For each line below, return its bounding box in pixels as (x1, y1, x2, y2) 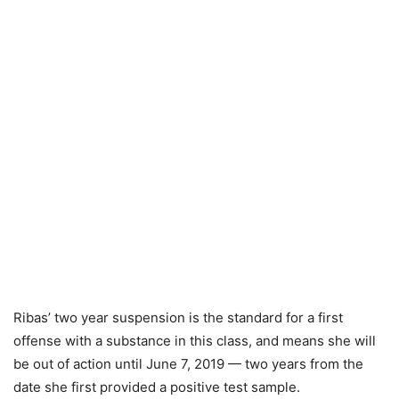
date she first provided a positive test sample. (13, 379, 300, 396)
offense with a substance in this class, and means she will (13, 332, 376, 350)
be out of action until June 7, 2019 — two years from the (13, 355, 363, 373)
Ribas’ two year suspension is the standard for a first (13, 309, 343, 327)
